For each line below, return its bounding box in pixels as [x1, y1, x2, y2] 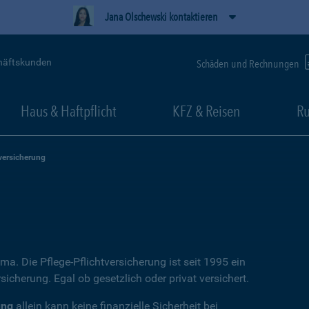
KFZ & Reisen [172, 102, 240, 120]
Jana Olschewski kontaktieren [105, 10, 218, 23]
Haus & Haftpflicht [20, 102, 117, 120]
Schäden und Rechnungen [197, 57, 301, 70]
